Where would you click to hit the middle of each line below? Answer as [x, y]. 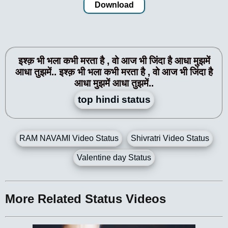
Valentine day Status [114, 157]
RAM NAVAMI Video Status [69, 138]
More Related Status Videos [85, 198]
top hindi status [114, 100]
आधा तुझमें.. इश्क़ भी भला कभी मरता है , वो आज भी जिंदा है [114, 72]
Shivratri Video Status [170, 138]
